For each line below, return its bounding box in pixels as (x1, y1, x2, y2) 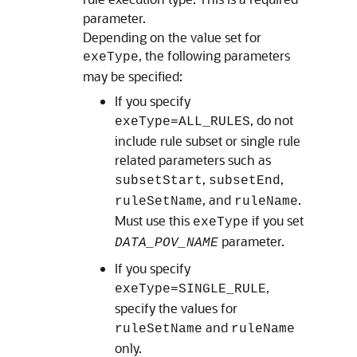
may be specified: (83, 68, 182, 84)
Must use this (115, 212, 193, 229)
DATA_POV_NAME (115, 236, 218, 250)
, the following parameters (139, 47, 290, 64)
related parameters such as (115, 151, 271, 168)
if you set (249, 212, 304, 229)
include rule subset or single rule (115, 132, 300, 149)
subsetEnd (209, 174, 280, 188)
